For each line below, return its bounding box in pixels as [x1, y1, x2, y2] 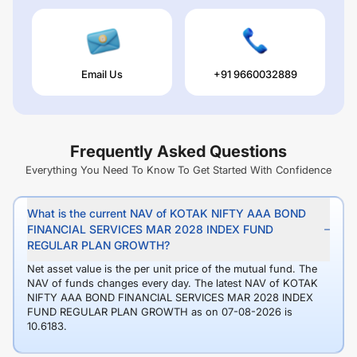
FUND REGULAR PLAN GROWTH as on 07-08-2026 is [27, 305, 292, 319]
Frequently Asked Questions [70, 142, 287, 162]
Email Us [81, 68, 123, 81]
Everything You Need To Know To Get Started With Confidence [25, 163, 331, 177]
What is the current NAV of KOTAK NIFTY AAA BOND [27, 206, 306, 221]
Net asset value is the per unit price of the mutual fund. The [27, 262, 317, 276]
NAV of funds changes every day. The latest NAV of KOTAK [27, 277, 318, 290]
